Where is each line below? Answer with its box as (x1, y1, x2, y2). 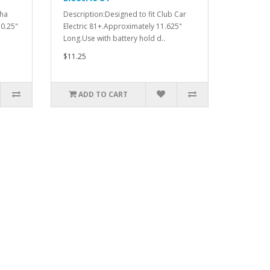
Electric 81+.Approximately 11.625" (63, 20, 182, 31)
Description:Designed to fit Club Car (63, 8, 186, 19)
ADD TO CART (78, 89, 128, 99)
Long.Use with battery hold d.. (63, 33, 165, 43)
